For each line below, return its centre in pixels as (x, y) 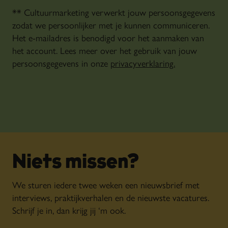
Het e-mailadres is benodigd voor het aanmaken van (108, 37)
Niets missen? (76, 163)
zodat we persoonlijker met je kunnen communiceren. (111, 25)
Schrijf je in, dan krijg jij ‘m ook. (69, 210)
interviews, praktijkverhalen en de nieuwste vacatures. (111, 197)
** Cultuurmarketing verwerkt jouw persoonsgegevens (114, 12)
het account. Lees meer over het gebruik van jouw (105, 50)
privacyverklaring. (143, 63)
